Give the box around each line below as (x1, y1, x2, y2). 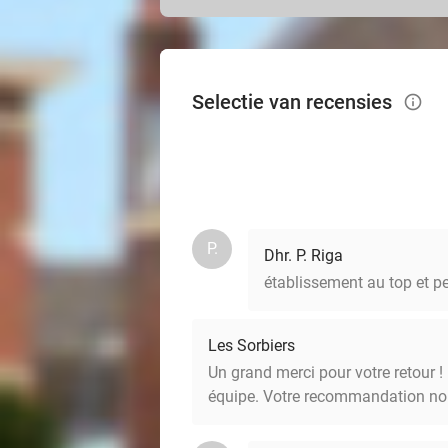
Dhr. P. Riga (264, 246, 343, 265)
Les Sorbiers (208, 336, 295, 355)
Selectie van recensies (192, 90, 397, 114)
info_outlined (403, 92, 443, 112)
